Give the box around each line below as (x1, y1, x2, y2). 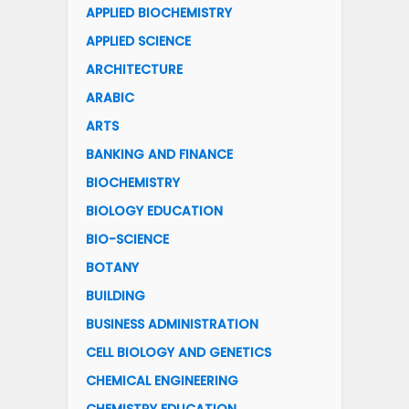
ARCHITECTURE (86, 60, 183, 79)
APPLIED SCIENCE (86, 32, 191, 51)
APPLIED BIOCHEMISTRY (86, 4, 232, 23)
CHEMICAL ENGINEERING (86, 372, 238, 391)
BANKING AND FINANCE (86, 145, 233, 164)
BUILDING (86, 287, 145, 306)
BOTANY (86, 258, 139, 278)
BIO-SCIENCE (86, 230, 169, 249)
